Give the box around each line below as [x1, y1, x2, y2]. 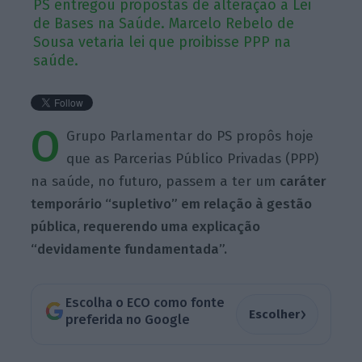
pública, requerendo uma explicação [31, 217, 261, 235]
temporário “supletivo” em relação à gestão [31, 195, 313, 213]
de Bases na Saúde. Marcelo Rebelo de [33, 14, 295, 32]
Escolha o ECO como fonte [65, 295, 225, 311]
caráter [280, 172, 327, 190]
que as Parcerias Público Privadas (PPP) [66, 149, 319, 167]
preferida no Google [65, 312, 190, 328]
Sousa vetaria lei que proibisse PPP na [33, 32, 292, 51]
